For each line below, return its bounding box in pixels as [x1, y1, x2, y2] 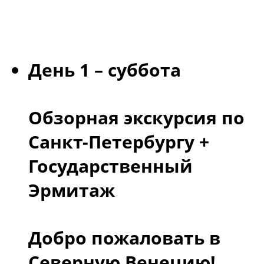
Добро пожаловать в [28, 226, 220, 250]
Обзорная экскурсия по [28, 105, 245, 130]
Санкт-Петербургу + [28, 130, 209, 154]
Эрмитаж [28, 178, 115, 203]
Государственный [28, 154, 193, 179]
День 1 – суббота [28, 58, 181, 82]
